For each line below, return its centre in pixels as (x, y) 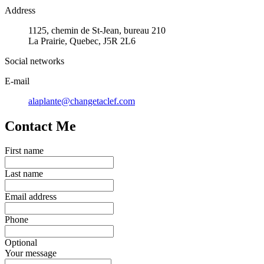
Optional (21, 243)
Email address (31, 197)
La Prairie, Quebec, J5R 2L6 (82, 41)
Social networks (34, 61)
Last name (24, 174)
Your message (31, 253)
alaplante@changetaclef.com (82, 101)
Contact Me (40, 126)
